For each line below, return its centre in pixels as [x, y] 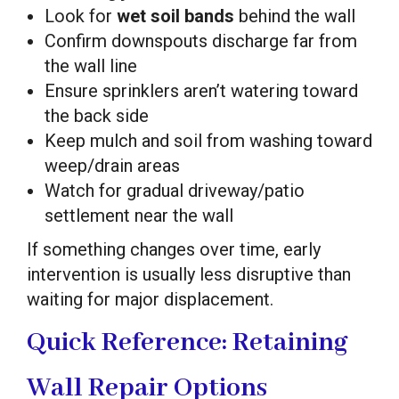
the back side [97, 115]
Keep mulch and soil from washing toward [208, 140]
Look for [81, 16]
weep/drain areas [112, 165]
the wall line [91, 65]
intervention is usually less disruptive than [189, 274]
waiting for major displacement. [150, 299]
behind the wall [295, 16]
